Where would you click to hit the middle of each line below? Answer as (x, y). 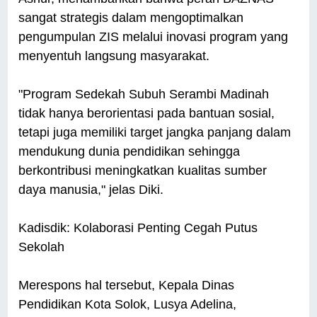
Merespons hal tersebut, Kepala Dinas (127, 286)
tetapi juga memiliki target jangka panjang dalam (155, 133)
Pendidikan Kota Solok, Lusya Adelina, (128, 305)
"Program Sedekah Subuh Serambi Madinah (144, 94)
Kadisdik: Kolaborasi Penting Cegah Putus (138, 228)
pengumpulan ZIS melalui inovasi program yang (154, 37)
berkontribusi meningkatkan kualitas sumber (143, 171)
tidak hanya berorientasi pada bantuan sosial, (147, 114)
